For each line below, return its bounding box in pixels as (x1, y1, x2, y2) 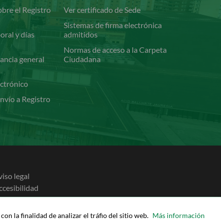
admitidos (64, 30, 98, 39)
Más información (152, 211, 205, 220)
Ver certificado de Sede (64, 5, 141, 15)
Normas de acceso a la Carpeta (64, 45, 167, 55)
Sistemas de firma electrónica (64, 20, 162, 30)
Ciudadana (64, 54, 101, 64)
